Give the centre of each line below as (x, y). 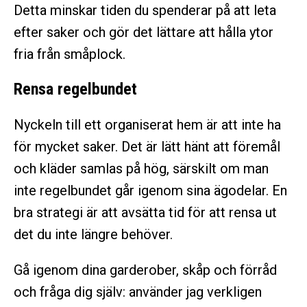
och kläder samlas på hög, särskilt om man (141, 169)
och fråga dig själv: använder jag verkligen (138, 292)
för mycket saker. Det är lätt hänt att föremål (147, 147)
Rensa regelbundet (75, 89)
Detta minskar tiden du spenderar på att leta (145, 11)
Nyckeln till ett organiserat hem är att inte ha (147, 125)
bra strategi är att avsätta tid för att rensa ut (145, 213)
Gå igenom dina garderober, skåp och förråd (145, 270)
